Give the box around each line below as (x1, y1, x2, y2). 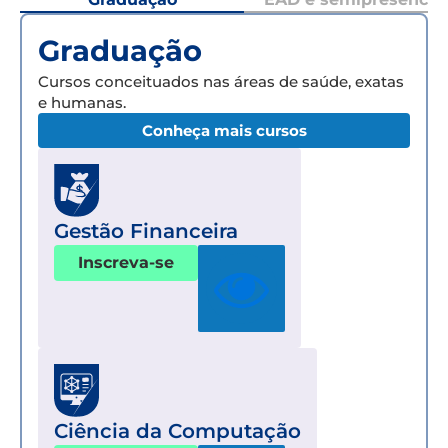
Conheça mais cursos (141, 120, 307, 140)
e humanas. (38, 92, 126, 112)
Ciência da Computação (54, 418, 301, 443)
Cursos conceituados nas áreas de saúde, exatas (38, 71, 404, 91)
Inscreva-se (78, 252, 174, 272)
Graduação (38, 32, 202, 68)
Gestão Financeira (54, 218, 238, 243)
